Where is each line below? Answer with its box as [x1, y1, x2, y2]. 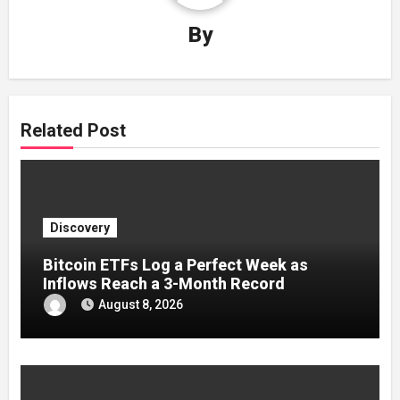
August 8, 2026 [97, 296, 183, 312]
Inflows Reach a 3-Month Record [42, 274, 285, 293]
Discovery [49, 221, 110, 235]
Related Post [20, 119, 126, 141]
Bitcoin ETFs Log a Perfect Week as [42, 255, 308, 274]
